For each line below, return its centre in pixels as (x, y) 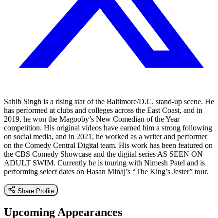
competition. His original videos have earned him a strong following (108, 127)
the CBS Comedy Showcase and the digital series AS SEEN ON (103, 154)
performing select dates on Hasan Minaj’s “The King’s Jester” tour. (106, 171)
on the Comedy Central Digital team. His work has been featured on (108, 145)
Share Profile (36, 191)
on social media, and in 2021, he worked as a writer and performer (106, 136)
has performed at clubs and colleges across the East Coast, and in (103, 110)
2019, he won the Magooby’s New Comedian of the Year (92, 119)
